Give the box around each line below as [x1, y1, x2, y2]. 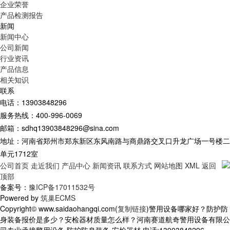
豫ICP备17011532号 [29, 182, 95, 192]
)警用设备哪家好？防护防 [146, 203, 228, 214]
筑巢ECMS [41, 193, 75, 203]
